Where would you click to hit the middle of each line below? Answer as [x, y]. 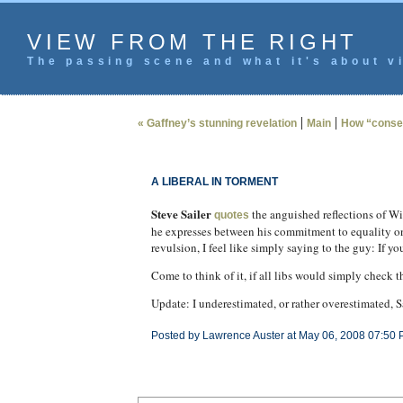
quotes [231, 215]
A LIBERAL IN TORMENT [214, 182]
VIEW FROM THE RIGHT [193, 42]
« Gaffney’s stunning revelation [217, 123]
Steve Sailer [181, 214]
